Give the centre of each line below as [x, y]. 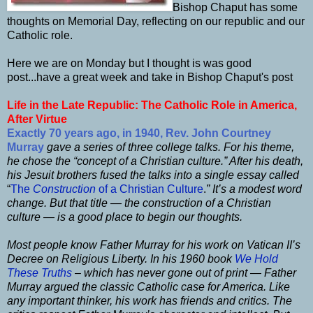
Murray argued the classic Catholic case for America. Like [148, 286]
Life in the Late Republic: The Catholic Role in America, [152, 105]
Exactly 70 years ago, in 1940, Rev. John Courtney [139, 133]
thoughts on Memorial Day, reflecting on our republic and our [156, 21]
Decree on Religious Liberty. [79, 259]
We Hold [256, 259]
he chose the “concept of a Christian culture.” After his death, [155, 161]
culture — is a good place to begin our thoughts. [125, 217]
